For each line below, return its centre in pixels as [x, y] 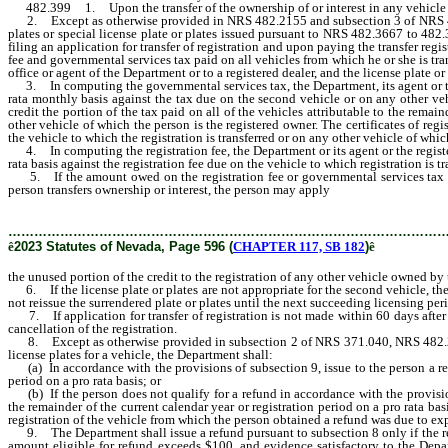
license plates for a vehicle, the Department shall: [140, 354]
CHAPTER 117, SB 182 [299, 246]
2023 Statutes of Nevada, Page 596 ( [123, 246]
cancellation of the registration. [92, 328]
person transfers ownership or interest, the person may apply [170, 189]
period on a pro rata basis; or [84, 380]
